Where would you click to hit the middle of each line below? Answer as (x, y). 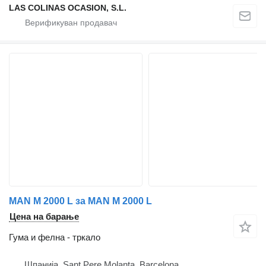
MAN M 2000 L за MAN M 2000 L (80, 201)
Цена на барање (44, 217)
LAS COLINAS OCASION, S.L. (68, 8)
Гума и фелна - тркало (55, 237)
